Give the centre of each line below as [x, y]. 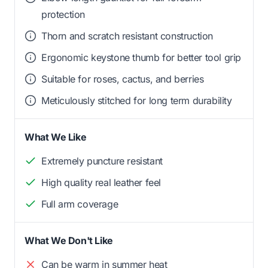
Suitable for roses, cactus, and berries [123, 79]
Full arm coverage [80, 204]
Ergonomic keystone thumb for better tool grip [141, 57]
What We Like [56, 137]
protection [63, 14]
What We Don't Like [69, 240]
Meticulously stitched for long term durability [137, 100]
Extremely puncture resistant [102, 161]
